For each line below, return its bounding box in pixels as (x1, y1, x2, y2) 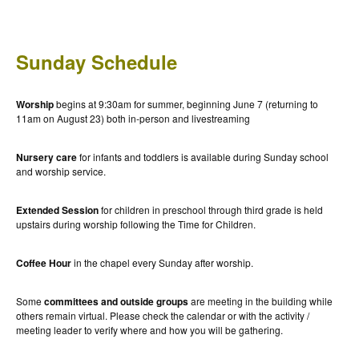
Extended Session (16, 202, 99, 217)
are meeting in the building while (188, 293, 333, 308)
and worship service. (16, 163, 106, 178)
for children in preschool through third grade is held (99, 202, 323, 216)
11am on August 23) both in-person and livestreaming (16, 111, 250, 125)
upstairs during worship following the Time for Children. (16, 216, 256, 231)
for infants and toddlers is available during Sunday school (77, 149, 329, 163)
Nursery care (16, 149, 77, 164)
